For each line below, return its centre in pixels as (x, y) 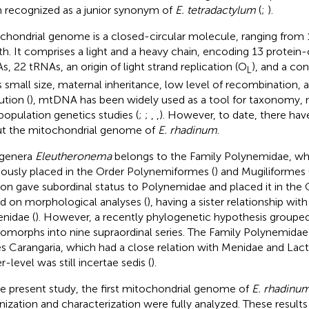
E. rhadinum (187, 130)
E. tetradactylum (215, 10)
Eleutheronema (73, 156)
